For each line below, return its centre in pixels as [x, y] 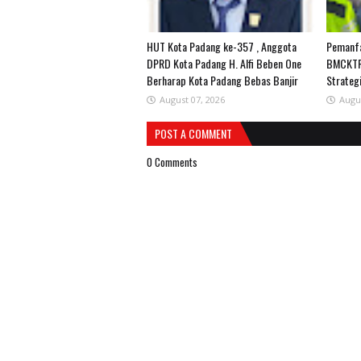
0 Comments [172, 162]
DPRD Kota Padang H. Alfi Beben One [224, 63]
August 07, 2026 [192, 100]
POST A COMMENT [193, 133]
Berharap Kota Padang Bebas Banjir [222, 80]
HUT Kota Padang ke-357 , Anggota [222, 46]
